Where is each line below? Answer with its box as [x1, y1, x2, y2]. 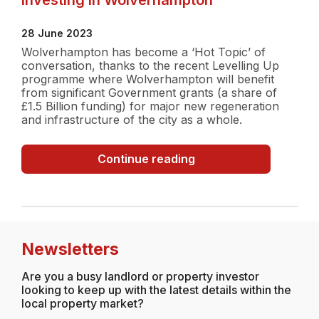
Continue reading [97, 151, 195, 166]
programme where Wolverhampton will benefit [21, 71, 274, 86]
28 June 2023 [21, 26, 93, 39]
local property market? [21, 296, 144, 310]
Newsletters [21, 239, 119, 259]
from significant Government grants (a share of [21, 85, 277, 100]
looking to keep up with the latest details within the [21, 282, 291, 297]
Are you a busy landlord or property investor [21, 268, 259, 283]
